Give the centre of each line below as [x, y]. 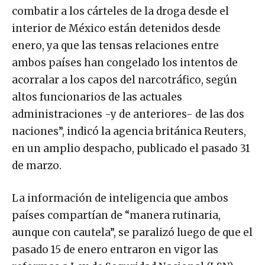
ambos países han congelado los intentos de [125, 63]
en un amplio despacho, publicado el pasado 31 [131, 149]
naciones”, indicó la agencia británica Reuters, [129, 132]
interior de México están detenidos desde [116, 29]
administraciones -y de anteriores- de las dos [128, 114]
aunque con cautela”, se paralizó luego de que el [132, 233]
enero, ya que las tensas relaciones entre [115, 46]
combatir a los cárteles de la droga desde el [120, 12]
